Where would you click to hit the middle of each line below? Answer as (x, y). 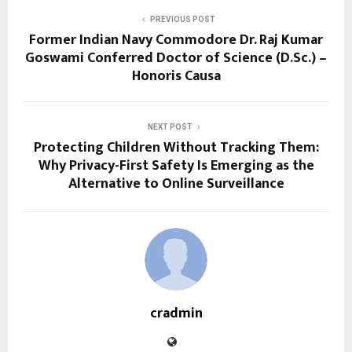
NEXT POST (170, 127)
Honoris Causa (176, 77)
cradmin (176, 314)
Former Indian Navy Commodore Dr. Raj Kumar (176, 40)
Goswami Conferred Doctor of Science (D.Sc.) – (176, 59)
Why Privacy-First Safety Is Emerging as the (176, 166)
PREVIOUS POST (182, 20)
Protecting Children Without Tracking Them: (176, 148)
